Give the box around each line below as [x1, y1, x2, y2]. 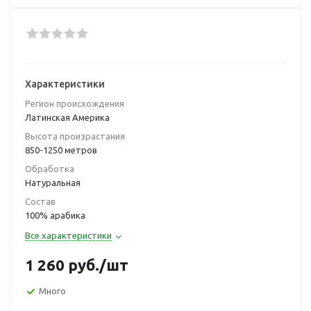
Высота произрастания [25, 131, 125, 141]
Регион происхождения [25, 99, 124, 108]
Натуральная [25, 178, 81, 187]
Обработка [25, 164, 74, 174]
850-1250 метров [25, 145, 97, 155]
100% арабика [25, 210, 85, 220]
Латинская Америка [25, 112, 110, 122]
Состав [25, 196, 56, 206]
